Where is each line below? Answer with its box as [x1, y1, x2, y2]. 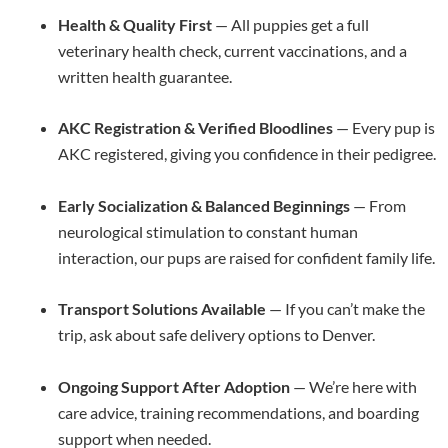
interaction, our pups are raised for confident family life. [58, 247, 435, 267]
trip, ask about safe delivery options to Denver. [58, 325, 375, 345]
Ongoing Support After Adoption [58, 377, 290, 396]
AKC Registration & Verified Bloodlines [58, 118, 333, 138]
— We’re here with [290, 377, 417, 396]
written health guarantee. [58, 66, 232, 86]
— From [350, 195, 406, 215]
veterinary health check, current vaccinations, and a [58, 40, 407, 60]
